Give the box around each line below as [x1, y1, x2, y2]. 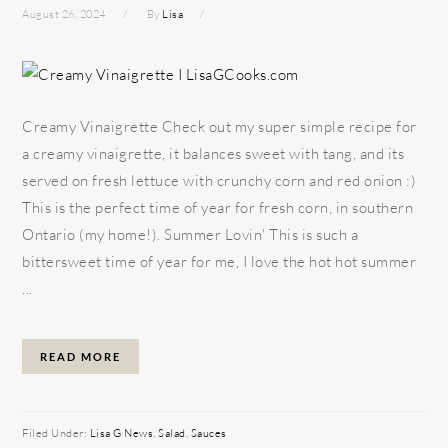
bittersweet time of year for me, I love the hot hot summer [22, 251, 417, 271]
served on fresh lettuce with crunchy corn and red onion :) [22, 170, 417, 190]
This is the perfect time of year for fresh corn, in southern [22, 197, 414, 217]
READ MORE [40, 349, 122, 363]
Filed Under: [22, 425, 90, 440]
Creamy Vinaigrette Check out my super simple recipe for [22, 116, 417, 136]
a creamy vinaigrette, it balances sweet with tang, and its [22, 143, 405, 163]
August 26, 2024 [22, 6, 106, 21]
